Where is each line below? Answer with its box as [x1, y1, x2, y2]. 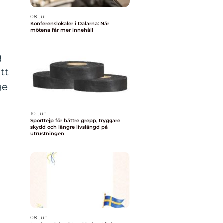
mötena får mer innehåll [30, 27, 93, 33]
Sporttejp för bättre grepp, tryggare [30, 117, 120, 124]
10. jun [30, 111, 47, 117]
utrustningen [30, 130, 64, 137]
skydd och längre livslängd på [30, 124, 108, 130]
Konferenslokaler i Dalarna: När [30, 20, 109, 27]
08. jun [30, 214, 48, 221]
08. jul [30, 13, 46, 20]
